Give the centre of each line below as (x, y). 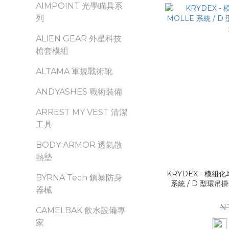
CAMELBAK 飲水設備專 (81, 210)
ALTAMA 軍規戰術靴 (74, 71)
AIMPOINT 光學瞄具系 (79, 6)
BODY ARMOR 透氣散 (79, 145)
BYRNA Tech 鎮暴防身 (79, 178)
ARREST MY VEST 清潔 (82, 112)
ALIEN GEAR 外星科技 (79, 39)
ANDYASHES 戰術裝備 (79, 92)
